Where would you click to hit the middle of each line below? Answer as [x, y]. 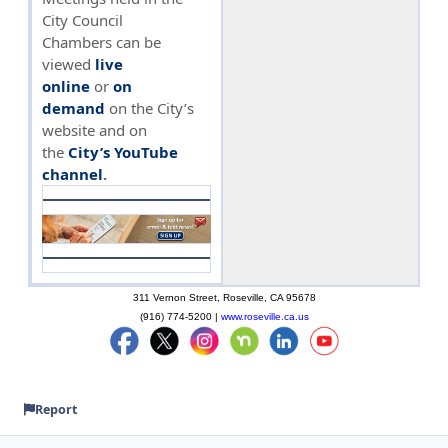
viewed [68, 63]
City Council [82, 19]
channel [72, 173]
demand [73, 107]
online [66, 85]
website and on [94, 129]
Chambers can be [101, 41]
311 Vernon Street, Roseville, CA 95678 [224, 298]
